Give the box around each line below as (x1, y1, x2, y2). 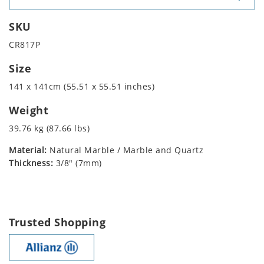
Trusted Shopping (9, 215, 105, 230)
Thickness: (9, 157, 53, 169)
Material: (9, 144, 47, 156)
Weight (9, 103, 48, 118)
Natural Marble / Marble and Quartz (47, 144, 203, 156)
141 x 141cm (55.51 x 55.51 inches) (9, 81, 154, 93)
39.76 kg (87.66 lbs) (9, 123, 90, 134)
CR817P (9, 39, 40, 51)
